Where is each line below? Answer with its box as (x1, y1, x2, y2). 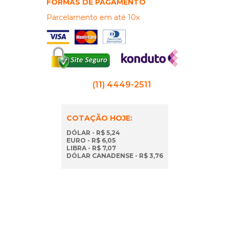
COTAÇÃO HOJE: (66, 113, 132, 123)
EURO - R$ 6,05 (66, 136, 116, 144)
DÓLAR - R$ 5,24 (66, 129, 120, 136)
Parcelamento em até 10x (46, 13, 140, 22)
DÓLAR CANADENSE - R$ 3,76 (66, 152, 163, 159)
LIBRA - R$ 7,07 (66, 144, 116, 152)
